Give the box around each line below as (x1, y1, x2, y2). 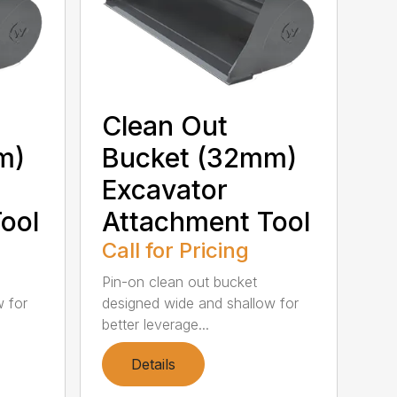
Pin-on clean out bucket (102, 272, 258, 291)
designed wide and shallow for (102, 293, 300, 312)
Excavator (102, 173, 229, 206)
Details (131, 354, 176, 373)
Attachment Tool (102, 205, 311, 237)
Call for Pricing (102, 237, 250, 263)
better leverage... (102, 315, 210, 333)
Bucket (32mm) (102, 141, 298, 174)
